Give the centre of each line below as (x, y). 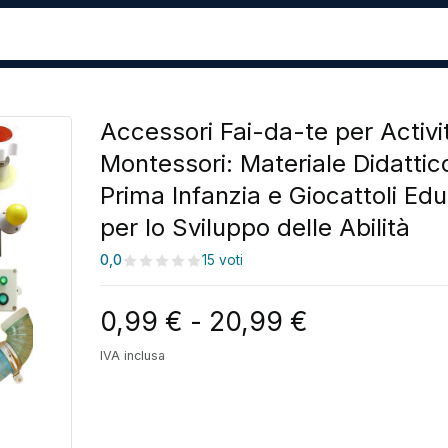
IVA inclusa (132, 356)
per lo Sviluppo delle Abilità (255, 228)
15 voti (222, 260)
